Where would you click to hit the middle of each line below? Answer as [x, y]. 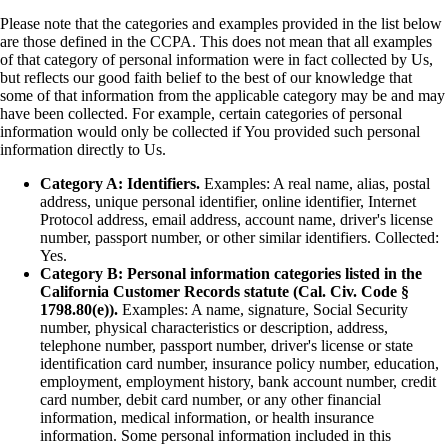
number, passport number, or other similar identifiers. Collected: [239, 237]
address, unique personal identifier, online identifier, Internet [228, 201]
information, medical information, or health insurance [207, 417]
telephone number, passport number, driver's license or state [226, 345]
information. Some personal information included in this [215, 435]
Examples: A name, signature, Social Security [263, 309]
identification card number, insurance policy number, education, [239, 363]
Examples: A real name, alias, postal [315, 183]
